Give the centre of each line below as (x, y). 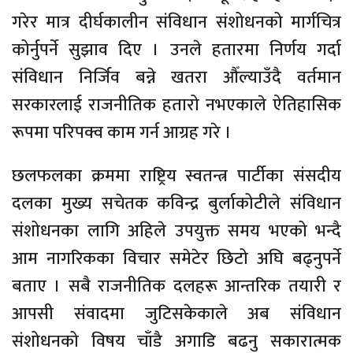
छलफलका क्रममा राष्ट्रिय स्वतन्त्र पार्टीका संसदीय (176, 176)
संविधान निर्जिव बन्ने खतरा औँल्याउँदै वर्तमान (176, 78)
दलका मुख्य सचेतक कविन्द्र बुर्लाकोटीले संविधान (176, 204)
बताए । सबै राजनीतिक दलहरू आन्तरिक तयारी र (176, 286)
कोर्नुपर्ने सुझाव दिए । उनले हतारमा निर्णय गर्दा (176, 50)
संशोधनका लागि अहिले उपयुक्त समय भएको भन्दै (176, 231)
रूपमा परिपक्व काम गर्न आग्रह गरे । (122, 133)
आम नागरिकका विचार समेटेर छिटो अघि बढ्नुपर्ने (176, 259)
